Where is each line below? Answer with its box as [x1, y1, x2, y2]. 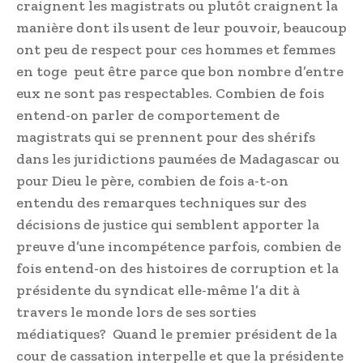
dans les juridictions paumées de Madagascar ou [16, 149, 340, 168]
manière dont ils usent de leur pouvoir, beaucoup [16, 18, 347, 36]
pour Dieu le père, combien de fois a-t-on [16, 171, 288, 190]
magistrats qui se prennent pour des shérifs [16, 127, 315, 146]
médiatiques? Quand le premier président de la [16, 324, 337, 343]
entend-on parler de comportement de [16, 105, 280, 124]
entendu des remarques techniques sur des [16, 193, 306, 211]
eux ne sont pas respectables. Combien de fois [16, 83, 324, 102]
